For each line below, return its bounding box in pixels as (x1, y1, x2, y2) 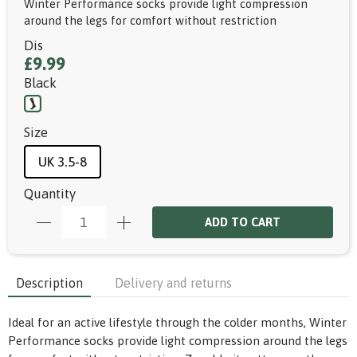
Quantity (24, 186, 76, 202)
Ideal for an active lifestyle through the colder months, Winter (8, 316, 347, 329)
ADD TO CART (205, 215, 280, 229)
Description (16, 276, 83, 290)
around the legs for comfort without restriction (24, 14, 277, 27)
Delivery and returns (115, 276, 232, 290)
